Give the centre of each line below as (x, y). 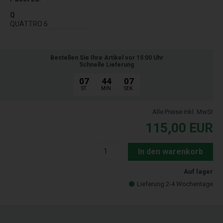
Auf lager (198, 171)
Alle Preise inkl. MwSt (183, 111)
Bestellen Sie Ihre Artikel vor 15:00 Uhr (107, 57)
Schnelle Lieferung (107, 64)
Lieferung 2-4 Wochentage (175, 184)
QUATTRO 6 (29, 24)
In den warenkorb (170, 151)
